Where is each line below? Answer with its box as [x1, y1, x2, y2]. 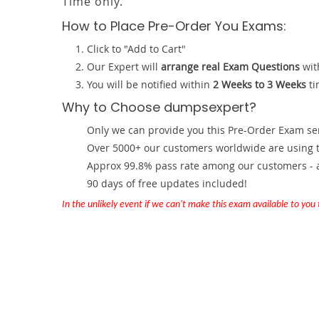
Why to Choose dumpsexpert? [62, 98, 256, 116]
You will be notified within [87, 78, 213, 91]
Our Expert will [87, 60, 161, 73]
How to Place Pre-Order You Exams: [62, 17, 286, 35]
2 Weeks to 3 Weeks [213, 78, 306, 91]
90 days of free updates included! [87, 177, 247, 190]
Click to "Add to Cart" [87, 42, 186, 56]
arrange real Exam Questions [161, 60, 300, 73]
